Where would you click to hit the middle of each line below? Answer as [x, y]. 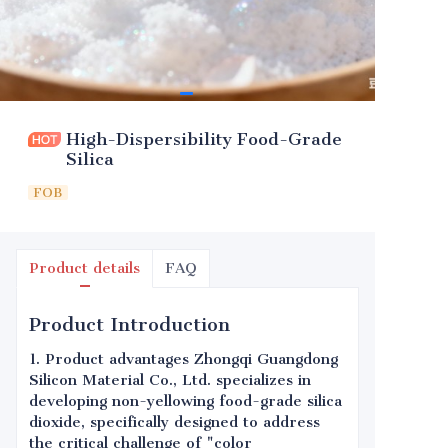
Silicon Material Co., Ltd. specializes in [170, 380]
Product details [84, 268]
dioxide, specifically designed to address [174, 422]
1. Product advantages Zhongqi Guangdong [183, 359]
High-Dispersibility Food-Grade [204, 139]
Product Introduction [129, 324]
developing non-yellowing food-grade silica [185, 401]
